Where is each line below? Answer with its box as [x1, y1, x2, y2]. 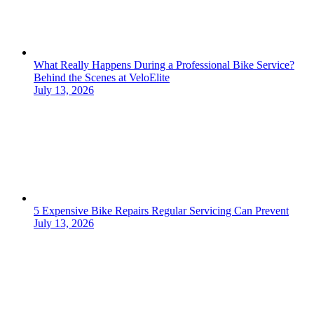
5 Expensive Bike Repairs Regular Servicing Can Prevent [34, 205, 289, 217]
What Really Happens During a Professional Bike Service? [34, 59, 294, 71]
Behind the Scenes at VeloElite [34, 71, 170, 84]
